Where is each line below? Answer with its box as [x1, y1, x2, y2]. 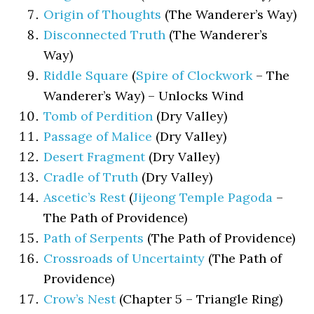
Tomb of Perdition [43, 108, 153, 124]
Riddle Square [43, 67, 129, 83]
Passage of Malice [43, 128, 153, 144]
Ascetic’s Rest [43, 189, 126, 205]
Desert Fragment [43, 149, 146, 165]
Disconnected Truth [43, 27, 166, 43]
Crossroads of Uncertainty [43, 250, 205, 266]
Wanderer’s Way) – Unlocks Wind [43, 88, 245, 104]
